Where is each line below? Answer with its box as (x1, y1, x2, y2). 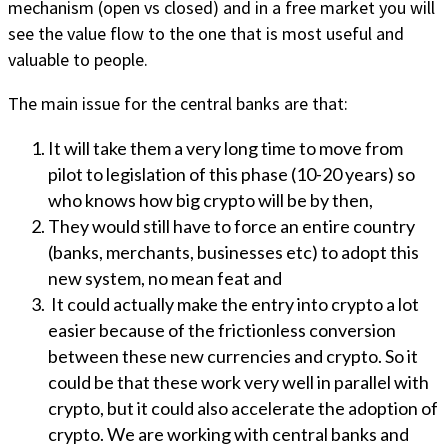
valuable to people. (8, 47, 148, 71)
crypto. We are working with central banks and (48, 422, 409, 445)
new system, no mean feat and (48, 266, 282, 289)
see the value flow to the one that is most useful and (8, 21, 404, 45)
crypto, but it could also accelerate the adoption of (48, 396, 438, 419)
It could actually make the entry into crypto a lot (48, 292, 419, 315)
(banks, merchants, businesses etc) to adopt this (48, 240, 419, 263)
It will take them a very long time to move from (48, 136, 403, 159)
